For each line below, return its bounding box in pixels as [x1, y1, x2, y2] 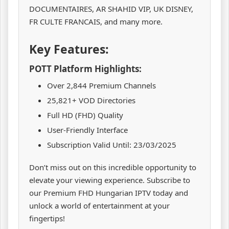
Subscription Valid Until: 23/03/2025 [47, 139, 176, 150]
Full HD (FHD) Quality [47, 109, 123, 120]
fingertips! [29, 213, 65, 223]
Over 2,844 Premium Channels [47, 80, 156, 90]
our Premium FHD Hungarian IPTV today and [29, 187, 188, 198]
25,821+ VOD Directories [47, 95, 135, 105]
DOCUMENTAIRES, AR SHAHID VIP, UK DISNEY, [29, 3, 193, 14]
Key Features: [29, 40, 109, 57]
